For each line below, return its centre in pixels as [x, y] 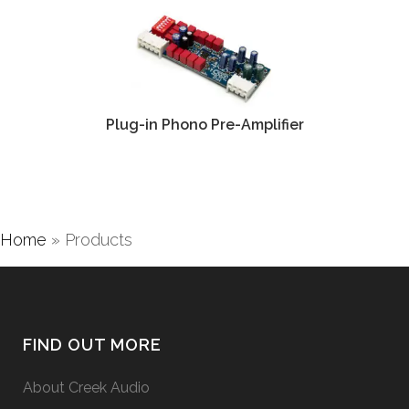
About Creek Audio [86, 388]
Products [99, 240]
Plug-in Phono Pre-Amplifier [204, 125]
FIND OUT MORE [92, 345]
